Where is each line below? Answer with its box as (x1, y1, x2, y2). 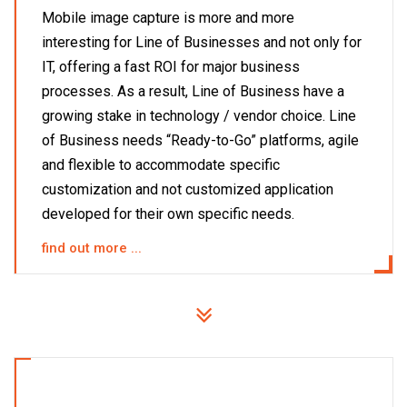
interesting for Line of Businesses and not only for (42, 33, 362, 51)
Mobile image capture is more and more (42, 8, 294, 26)
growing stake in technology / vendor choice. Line (42, 106, 356, 124)
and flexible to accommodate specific (42, 155, 280, 174)
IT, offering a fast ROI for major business (42, 57, 300, 75)
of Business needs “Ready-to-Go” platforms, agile (42, 131, 359, 149)
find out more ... (42, 239, 142, 256)
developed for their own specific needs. (42, 204, 294, 223)
